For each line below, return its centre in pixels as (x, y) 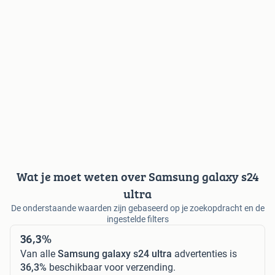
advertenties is (204, 254)
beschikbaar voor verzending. (111, 267)
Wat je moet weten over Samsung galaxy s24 (137, 176)
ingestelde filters (137, 219)
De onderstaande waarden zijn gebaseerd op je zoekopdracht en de (137, 208)
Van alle (39, 254)
